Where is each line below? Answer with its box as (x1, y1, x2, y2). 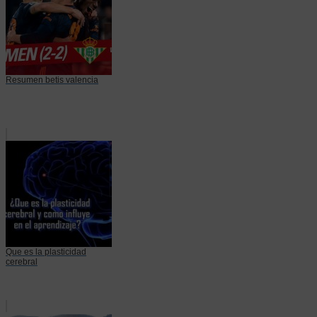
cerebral (6, 256, 38, 267)
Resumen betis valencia (6, 74, 98, 85)
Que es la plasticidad (6, 246, 86, 257)
